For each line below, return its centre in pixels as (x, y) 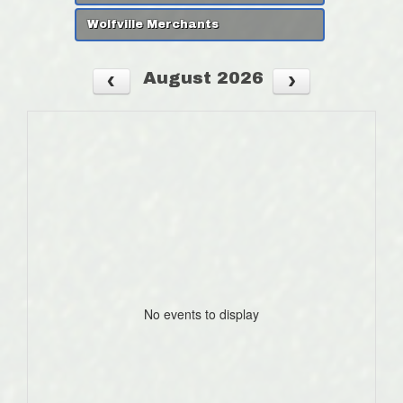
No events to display (201, 314)
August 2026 (203, 77)
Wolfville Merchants (153, 25)
